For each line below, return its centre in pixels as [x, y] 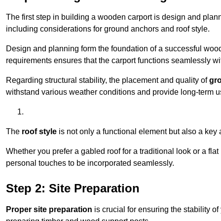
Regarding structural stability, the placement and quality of [108, 80]
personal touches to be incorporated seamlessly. [90, 163]
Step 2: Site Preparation [73, 188]
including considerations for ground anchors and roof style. [108, 29]
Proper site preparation [49, 210]
